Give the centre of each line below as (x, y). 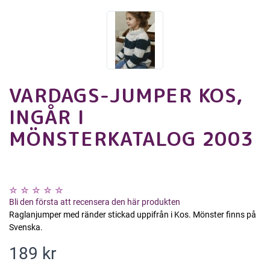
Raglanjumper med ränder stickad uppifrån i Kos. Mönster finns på (133, 214)
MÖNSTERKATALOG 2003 (131, 138)
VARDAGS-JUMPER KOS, (126, 95)
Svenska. (26, 227)
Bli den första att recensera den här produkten (95, 202)
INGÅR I (47, 117)
